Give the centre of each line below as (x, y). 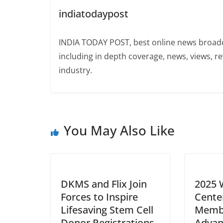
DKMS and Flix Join (104, 184)
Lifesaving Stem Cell (107, 210)
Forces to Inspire (99, 197)
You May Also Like (119, 131)
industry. (75, 70)
